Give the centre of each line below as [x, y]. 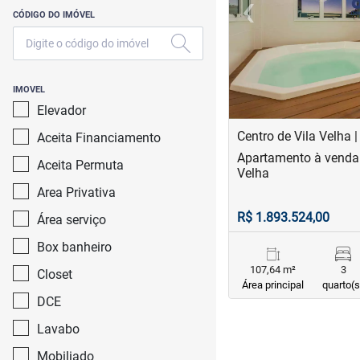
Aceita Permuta [80, 165]
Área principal [273, 285]
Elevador [61, 110]
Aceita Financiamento [99, 138]
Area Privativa [76, 192]
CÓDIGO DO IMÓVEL [54, 15]
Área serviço [72, 220]
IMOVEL [29, 90]
